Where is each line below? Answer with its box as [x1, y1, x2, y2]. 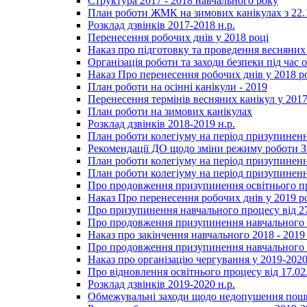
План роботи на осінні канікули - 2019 [88, 80, 267, 93]
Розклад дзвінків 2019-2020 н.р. [88, 278, 235, 290]
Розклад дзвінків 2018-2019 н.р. [88, 117, 235, 130]
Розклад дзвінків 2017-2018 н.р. [88, 19, 235, 31]
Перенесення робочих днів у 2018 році [88, 31, 269, 43]
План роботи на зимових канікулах [88, 105, 252, 117]
